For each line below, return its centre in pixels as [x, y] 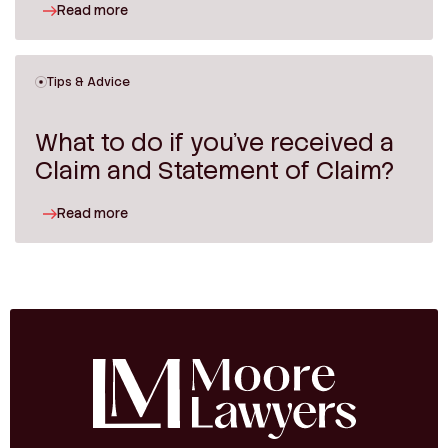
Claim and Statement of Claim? [214, 170]
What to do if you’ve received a [214, 142]
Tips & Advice [88, 81]
